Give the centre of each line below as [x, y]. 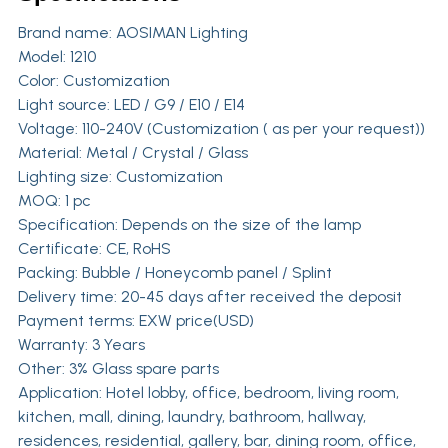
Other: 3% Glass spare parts [118, 369]
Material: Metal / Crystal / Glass [132, 153]
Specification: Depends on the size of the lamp [189, 225]
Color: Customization [93, 81]
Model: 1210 [56, 57]
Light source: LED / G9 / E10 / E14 [131, 105]
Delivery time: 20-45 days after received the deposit [209, 297]
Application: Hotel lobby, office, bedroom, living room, [208, 393]
